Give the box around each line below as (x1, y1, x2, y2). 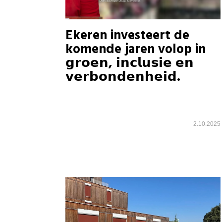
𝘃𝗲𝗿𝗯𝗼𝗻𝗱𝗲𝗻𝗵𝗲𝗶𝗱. (65, 67, 180, 88)
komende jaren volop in (65, 39, 206, 60)
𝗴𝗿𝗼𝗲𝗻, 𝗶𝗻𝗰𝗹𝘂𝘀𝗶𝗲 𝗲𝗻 (65, 53, 194, 74)
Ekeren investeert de (65, 25, 189, 46)
